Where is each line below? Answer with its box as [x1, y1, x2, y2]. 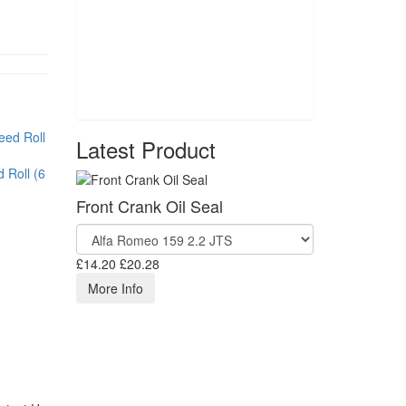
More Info [87, 279, 143, 297]
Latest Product [75, 133, 216, 165]
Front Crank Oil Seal [75, 194, 223, 217]
